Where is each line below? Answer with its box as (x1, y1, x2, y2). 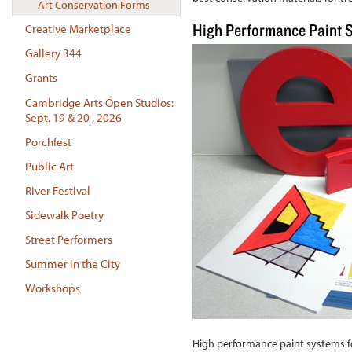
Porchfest (24, 134, 71, 149)
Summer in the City (24, 256, 120, 272)
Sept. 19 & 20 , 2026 (24, 109, 122, 125)
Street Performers (24, 232, 112, 247)
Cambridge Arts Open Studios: (24, 94, 174, 110)
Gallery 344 (24, 46, 82, 61)
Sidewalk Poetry (24, 207, 104, 222)
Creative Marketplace (24, 21, 131, 37)
